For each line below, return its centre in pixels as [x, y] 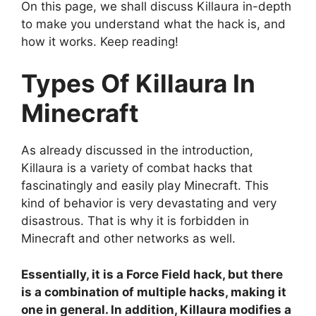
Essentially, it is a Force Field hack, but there [152, 274]
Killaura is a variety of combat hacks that [137, 168]
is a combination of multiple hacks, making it [154, 292]
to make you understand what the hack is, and [153, 24]
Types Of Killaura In [138, 84]
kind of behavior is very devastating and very [149, 203]
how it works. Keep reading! [100, 41]
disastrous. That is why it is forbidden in [135, 221]
